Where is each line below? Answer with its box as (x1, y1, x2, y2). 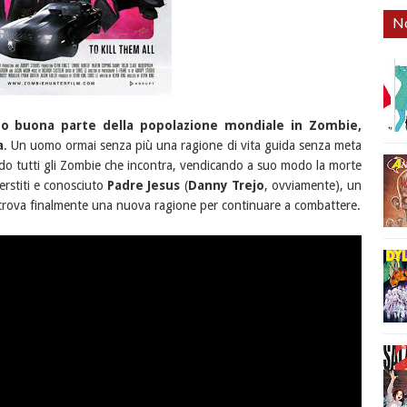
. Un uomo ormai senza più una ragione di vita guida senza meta (3, 138, 362, 153)
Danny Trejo (187, 178, 264, 193)
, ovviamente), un (263, 178, 362, 193)
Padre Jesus (107, 178, 184, 193)
